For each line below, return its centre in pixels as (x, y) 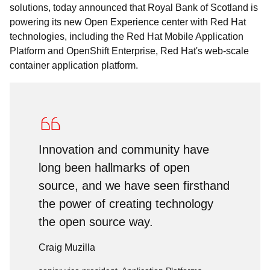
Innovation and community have (124, 149)
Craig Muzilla (67, 247)
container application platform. (74, 65)
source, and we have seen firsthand (134, 186)
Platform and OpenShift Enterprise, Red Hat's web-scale (129, 51)
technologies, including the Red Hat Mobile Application (127, 36)
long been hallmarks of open (114, 168)
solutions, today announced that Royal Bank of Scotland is (134, 8)
